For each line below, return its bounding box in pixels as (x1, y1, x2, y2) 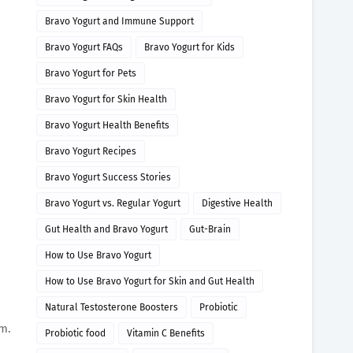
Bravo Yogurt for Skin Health (45, 94, 167, 105)
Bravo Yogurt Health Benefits (45, 120, 169, 131)
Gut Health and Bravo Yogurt (45, 224, 168, 235)
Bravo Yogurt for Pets (45, 68, 136, 79)
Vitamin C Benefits (127, 328, 205, 339)
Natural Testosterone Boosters (45, 302, 178, 313)
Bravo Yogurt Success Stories (45, 172, 171, 183)
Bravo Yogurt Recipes (45, 146, 136, 157)
